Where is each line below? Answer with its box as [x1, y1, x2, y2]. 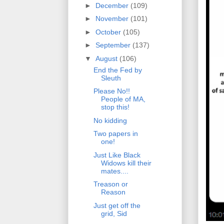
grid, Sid [100, 209, 127, 217]
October [95, 27, 123, 36]
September [95, 41, 132, 49]
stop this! [100, 103, 129, 111]
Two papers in [93, 129, 138, 138]
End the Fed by [93, 65, 142, 74]
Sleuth [100, 73, 121, 82]
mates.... [100, 166, 128, 175]
